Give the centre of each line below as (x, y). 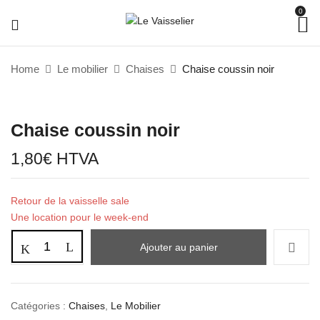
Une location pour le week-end (80, 217)
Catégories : (40, 306)
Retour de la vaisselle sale (70, 201)
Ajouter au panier (179, 247)
